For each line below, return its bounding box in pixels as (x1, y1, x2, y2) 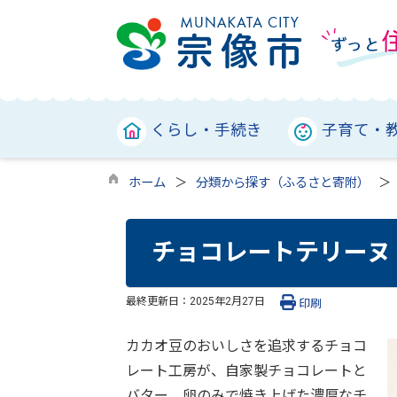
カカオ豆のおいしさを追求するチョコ (126, 337, 367, 354)
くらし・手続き (151, 121, 262, 139)
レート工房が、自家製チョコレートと (126, 362, 367, 379)
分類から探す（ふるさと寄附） (196, 175, 370, 191)
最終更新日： (126, 294, 190, 307)
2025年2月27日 (190, 294, 265, 307)
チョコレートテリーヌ (151, 238, 391, 268)
